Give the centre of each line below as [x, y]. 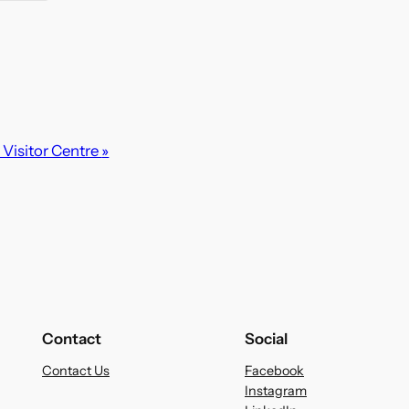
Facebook [274, 371]
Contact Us [76, 371]
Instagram [276, 391]
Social [266, 339]
